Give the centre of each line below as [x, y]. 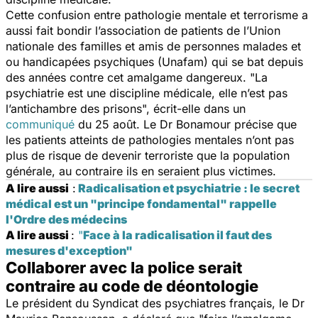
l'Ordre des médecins [66, 219]
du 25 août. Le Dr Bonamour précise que [186, 124]
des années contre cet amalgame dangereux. [126, 77]
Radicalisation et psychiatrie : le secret [189, 188]
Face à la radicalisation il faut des [177, 235]
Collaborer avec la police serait [124, 267]
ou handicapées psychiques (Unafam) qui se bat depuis [154, 61]
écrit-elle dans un [199, 108]
